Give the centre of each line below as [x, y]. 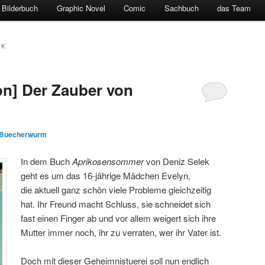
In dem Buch [47, 161]
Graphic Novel [81, 8]
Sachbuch [181, 8]
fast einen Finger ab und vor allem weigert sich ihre [119, 218]
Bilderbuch [20, 8]
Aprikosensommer [109, 161]
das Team [234, 8]
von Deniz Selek [178, 161]
